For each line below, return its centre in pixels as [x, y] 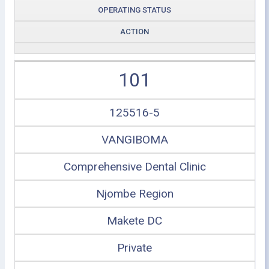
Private [134, 248]
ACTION [134, 32]
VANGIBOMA [134, 140]
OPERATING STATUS [134, 10]
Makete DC [134, 221]
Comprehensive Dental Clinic [134, 167]
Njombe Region [134, 194]
